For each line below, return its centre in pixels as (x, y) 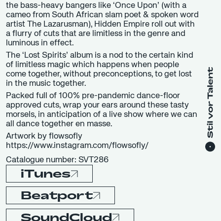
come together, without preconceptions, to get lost (99, 74)
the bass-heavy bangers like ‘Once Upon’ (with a (96, 6)
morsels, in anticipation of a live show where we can (102, 115)
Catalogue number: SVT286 (57, 160)
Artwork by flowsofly (44, 137)
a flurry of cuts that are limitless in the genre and (96, 34)
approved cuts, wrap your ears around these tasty (97, 106)
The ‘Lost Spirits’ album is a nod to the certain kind (100, 56)
